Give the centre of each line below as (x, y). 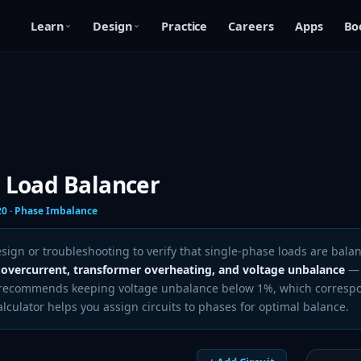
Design (113, 25)
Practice (184, 25)
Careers (251, 25)
